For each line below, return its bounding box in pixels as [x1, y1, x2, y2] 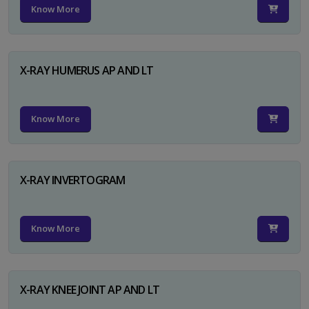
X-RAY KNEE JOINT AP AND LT [20, 281, 160, 297]
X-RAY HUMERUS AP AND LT [20, 62, 154, 78]
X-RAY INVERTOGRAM [20, 172, 126, 188]
